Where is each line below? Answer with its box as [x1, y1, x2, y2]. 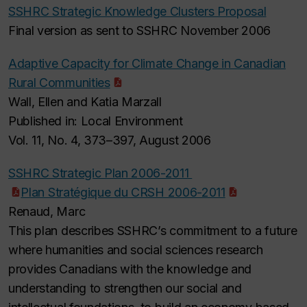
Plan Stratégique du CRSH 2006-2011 [21, 185, 225, 200]
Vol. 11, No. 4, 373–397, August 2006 [8, 133, 211, 148]
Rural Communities [8, 75, 110, 90]
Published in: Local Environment [8, 114, 183, 129]
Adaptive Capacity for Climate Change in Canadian [8, 56, 286, 71]
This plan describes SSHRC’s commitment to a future [8, 223, 297, 238]
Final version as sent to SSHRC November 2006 [8, 23, 271, 38]
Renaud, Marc [8, 204, 86, 219]
